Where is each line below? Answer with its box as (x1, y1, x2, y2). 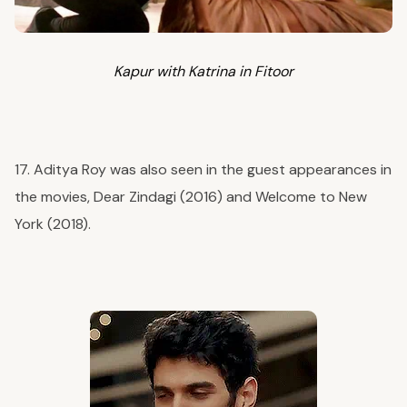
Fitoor (254, 61, 293, 81)
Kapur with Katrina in (114, 61, 254, 81)
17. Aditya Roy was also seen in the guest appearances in (15, 159, 392, 179)
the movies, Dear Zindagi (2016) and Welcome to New (15, 186, 367, 206)
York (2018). (15, 213, 94, 233)
